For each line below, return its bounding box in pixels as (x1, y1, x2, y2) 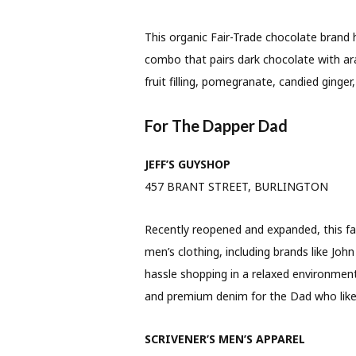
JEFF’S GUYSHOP (144, 157, 230, 172)
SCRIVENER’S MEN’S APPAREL (144, 331, 305, 347)
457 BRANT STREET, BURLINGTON (144, 179, 328, 195)
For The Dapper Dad (144, 116, 288, 136)
